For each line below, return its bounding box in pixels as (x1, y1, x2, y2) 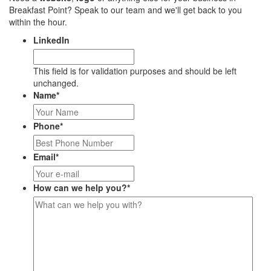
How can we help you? (33, 181, 127, 194)
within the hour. (9, 16, 67, 28)
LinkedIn (33, 34, 70, 46)
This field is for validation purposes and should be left (33, 65, 237, 77)
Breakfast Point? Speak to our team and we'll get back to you (9, 4, 242, 16)
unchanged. (33, 77, 79, 89)
